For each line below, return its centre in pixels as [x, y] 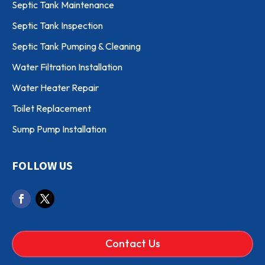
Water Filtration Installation [67, 67]
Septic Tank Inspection [57, 25]
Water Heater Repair [55, 88]
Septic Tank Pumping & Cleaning [76, 46]
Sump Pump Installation [59, 129]
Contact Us [132, 244]
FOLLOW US [42, 165]
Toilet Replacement [51, 108]
